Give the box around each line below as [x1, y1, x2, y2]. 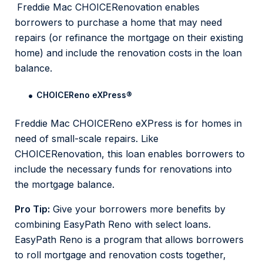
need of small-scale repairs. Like [15, 133, 159, 145]
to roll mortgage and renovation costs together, [15, 249, 226, 261]
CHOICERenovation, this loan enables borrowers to [15, 148, 245, 160]
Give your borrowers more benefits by [50, 203, 225, 215]
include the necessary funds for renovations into [15, 163, 232, 176]
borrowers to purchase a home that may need [15, 16, 222, 29]
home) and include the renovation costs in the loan [15, 47, 242, 59]
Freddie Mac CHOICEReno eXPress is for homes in [15, 117, 242, 130]
